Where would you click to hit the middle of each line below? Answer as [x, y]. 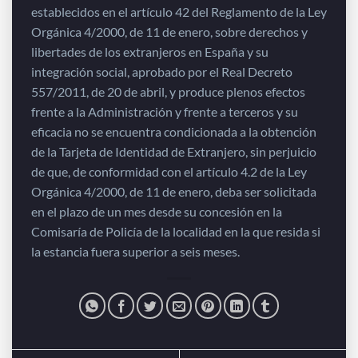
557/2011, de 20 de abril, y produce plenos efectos [168, 91]
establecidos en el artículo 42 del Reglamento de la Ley [179, 11]
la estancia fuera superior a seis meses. [135, 251]
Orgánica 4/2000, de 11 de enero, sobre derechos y [169, 31]
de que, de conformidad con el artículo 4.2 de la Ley [169, 171]
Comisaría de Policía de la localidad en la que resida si [176, 231]
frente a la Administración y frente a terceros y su [165, 111]
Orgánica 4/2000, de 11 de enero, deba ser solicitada [174, 191]
